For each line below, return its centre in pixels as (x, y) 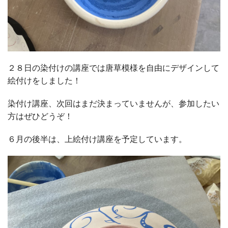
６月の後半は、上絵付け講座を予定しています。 (97, 139)
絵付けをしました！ (44, 80)
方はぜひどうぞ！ (40, 116)
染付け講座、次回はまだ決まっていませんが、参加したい (113, 103)
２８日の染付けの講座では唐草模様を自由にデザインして (113, 68)
